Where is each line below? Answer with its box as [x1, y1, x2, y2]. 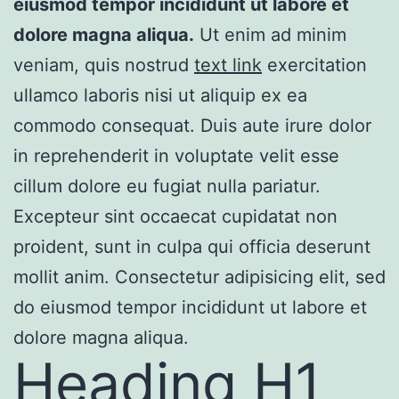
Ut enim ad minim [194, 23, 346, 45]
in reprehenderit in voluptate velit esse [13, 144, 339, 167]
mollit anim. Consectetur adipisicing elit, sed [13, 265, 386, 288]
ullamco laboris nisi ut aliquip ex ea [13, 84, 307, 106]
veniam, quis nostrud [13, 53, 194, 76]
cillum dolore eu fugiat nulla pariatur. [13, 175, 321, 197]
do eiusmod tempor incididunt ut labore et [13, 296, 367, 318]
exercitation [262, 53, 367, 76]
